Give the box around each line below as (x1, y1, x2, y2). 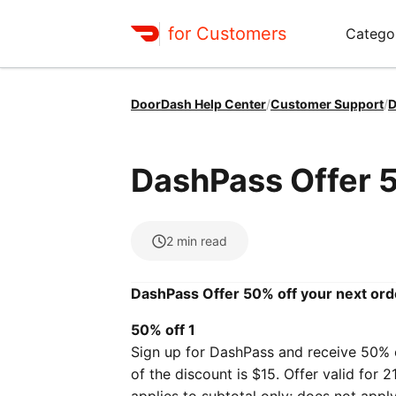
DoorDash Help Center (131, 96, 266, 111)
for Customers (168, 22, 286, 44)
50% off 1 (131, 321, 199, 339)
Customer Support (270, 96, 384, 111)
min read (177, 233, 227, 248)
